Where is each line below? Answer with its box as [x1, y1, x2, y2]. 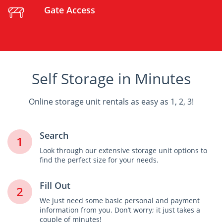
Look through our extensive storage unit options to [40, 146, 207, 155]
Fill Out [40, 179, 70, 191]
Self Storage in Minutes [31, 68, 191, 89]
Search [40, 129, 68, 141]
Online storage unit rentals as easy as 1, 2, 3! [28, 96, 194, 107]
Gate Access [44, 3, 95, 16]
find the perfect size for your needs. [40, 155, 159, 165]
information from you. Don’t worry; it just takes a [40, 205, 200, 215]
